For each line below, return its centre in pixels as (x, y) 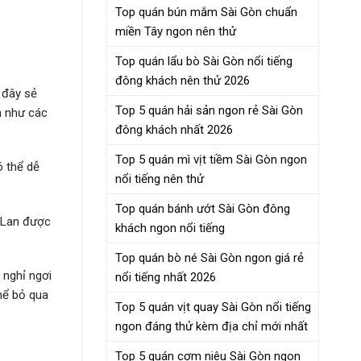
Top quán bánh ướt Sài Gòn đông (203, 208)
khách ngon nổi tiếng (170, 228)
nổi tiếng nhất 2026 (166, 277)
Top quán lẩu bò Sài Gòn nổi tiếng (204, 61)
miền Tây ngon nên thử (176, 31)
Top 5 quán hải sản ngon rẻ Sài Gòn (209, 110)
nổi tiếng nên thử (160, 178)
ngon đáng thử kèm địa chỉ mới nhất (212, 326)
